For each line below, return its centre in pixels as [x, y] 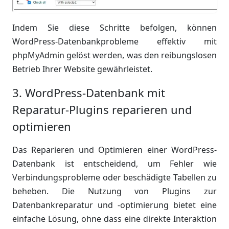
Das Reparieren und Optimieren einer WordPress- [114, 150]
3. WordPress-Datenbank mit [89, 92]
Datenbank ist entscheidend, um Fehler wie [114, 163]
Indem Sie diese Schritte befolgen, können [114, 27]
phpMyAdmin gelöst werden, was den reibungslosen [114, 55]
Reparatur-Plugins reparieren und [102, 109]
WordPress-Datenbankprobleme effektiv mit [114, 41]
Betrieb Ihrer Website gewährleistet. [82, 69]
